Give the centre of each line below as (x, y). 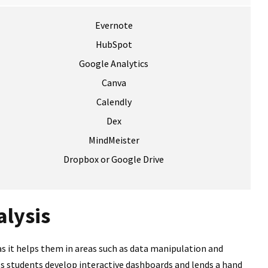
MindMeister (114, 140)
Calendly (114, 102)
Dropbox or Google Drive (114, 159)
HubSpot (114, 45)
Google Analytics (114, 64)
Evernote (114, 25)
